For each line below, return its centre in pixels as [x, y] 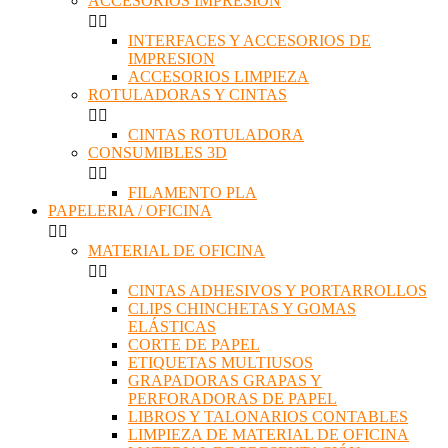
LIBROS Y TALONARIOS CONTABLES [268, 417]
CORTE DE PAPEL [194, 345]
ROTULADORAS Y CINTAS [187, 95]
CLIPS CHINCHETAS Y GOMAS [242, 309]
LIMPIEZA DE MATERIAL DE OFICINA [268, 435]
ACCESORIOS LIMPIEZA [218, 77]
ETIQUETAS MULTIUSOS [220, 363]
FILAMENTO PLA [192, 193]
